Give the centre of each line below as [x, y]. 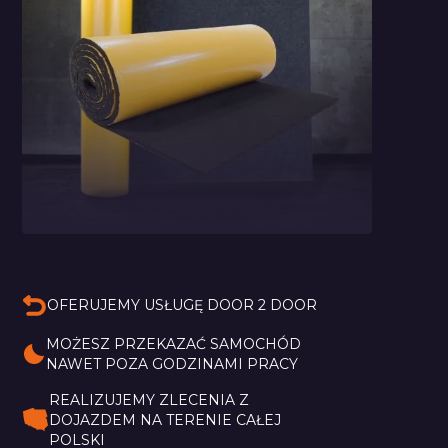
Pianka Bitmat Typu [196, 245]
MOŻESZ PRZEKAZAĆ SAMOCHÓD [176, 343]
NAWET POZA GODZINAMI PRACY [172, 363]
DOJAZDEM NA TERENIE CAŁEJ [167, 419]
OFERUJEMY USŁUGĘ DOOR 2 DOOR [182, 305]
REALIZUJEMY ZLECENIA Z [151, 399]
